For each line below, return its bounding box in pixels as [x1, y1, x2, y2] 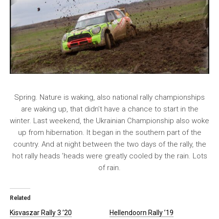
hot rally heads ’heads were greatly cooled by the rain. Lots [12, 152, 207, 161]
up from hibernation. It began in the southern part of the [18, 128, 201, 137]
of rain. [98, 163, 121, 173]
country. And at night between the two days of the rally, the [13, 140, 206, 149]
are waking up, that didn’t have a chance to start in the [21, 105, 198, 114]
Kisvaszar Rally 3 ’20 [10, 209, 72, 217]
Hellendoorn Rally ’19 [109, 209, 174, 217]
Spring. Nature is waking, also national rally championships [14, 93, 205, 102]
